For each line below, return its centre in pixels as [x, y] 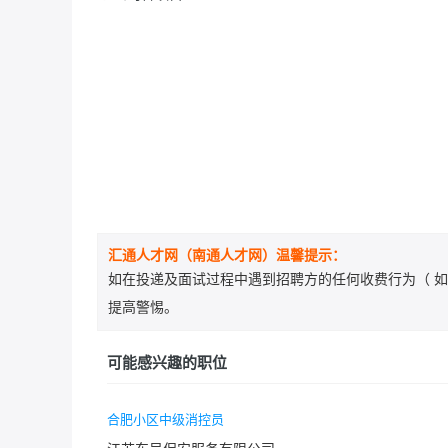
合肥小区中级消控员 [165, 418]
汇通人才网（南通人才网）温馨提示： [227, 253]
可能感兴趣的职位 [167, 361]
